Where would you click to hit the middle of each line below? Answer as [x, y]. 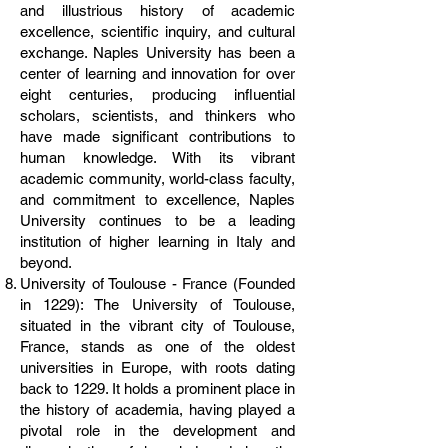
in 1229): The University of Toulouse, [157, 304]
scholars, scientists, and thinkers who [157, 115]
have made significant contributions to [157, 136]
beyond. [46, 262]
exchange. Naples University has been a [157, 52]
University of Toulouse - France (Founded [157, 283]
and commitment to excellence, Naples [157, 199]
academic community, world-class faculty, [157, 178]
